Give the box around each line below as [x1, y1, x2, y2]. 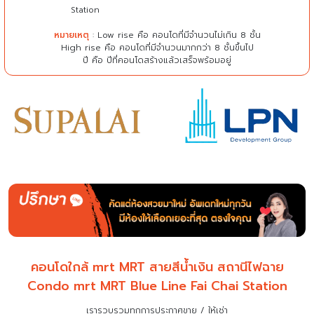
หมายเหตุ [53, 28, 89, 41]
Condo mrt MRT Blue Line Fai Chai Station [27, 275, 287, 296]
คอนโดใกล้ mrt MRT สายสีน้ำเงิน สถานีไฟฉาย [30, 257, 284, 277]
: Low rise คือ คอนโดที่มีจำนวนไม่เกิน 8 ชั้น [88, 28, 261, 41]
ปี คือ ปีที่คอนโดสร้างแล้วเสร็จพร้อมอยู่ [83, 53, 231, 67]
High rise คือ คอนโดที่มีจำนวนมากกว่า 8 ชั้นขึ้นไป [60, 41, 254, 54]
